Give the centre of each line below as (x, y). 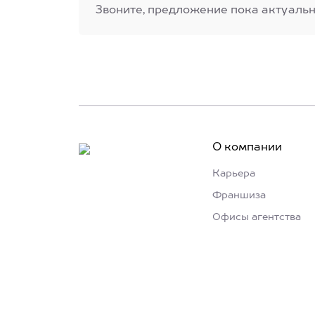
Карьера (234, 174)
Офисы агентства (257, 217)
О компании (247, 148)
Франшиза (239, 195)
